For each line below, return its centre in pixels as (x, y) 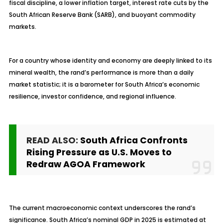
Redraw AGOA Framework (86, 164)
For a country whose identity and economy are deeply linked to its (110, 60)
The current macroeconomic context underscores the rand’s (102, 208)
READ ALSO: (53, 140)
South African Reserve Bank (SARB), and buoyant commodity (102, 15)
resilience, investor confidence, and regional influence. (92, 96)
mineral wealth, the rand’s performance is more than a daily (101, 72)
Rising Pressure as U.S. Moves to (99, 152)
